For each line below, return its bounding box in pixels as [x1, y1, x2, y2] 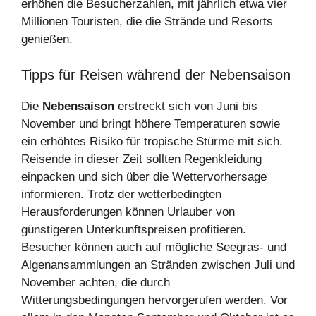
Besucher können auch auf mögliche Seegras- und [21, 240, 286, 254]
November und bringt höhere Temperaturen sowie [21, 116, 280, 130]
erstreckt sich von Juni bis [114, 99, 257, 113]
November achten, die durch [21, 275, 170, 289]
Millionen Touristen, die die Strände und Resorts [21, 15, 273, 29]
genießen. [21, 32, 73, 47]
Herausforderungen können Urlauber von [21, 205, 235, 219]
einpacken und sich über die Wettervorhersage [21, 169, 267, 183]
